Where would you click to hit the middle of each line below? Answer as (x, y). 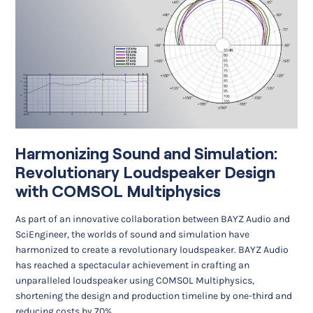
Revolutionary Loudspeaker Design (146, 172)
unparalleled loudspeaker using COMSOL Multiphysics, (135, 281)
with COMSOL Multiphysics (118, 191)
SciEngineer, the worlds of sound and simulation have (133, 235)
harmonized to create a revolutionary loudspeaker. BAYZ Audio (152, 250)
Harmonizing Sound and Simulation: (147, 153)
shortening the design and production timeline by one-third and (154, 296)
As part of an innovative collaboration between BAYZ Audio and (153, 219)
